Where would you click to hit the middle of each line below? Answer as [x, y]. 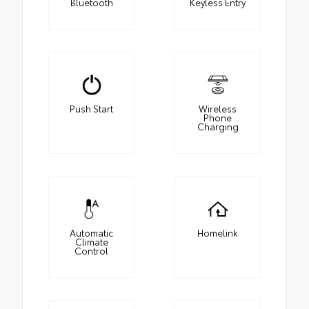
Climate [91, 242]
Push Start [91, 109]
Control [91, 251]
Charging [218, 127]
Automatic [91, 233]
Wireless [218, 109]
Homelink [218, 233]
